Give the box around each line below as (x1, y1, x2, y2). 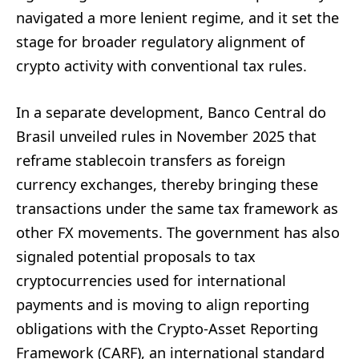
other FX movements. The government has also (16, 222, 340, 242)
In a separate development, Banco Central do (16, 102, 326, 122)
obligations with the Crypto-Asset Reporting (16, 318, 318, 338)
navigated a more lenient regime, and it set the (16, 7, 339, 27)
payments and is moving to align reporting (16, 294, 309, 314)
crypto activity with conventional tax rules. (16, 55, 307, 75)
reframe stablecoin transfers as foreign (16, 150, 285, 170)
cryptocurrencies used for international (16, 270, 286, 290)
